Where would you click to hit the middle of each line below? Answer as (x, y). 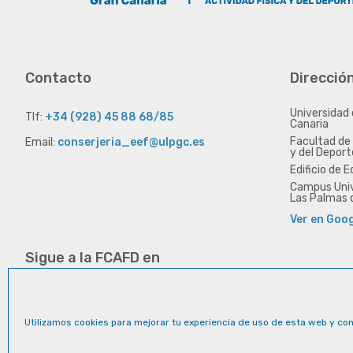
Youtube (118, 281)
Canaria (309, 124)
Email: (41, 143)
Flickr (151, 281)
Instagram (83, 281)
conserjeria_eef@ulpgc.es (131, 143)
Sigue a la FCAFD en (93, 258)
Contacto (58, 78)
